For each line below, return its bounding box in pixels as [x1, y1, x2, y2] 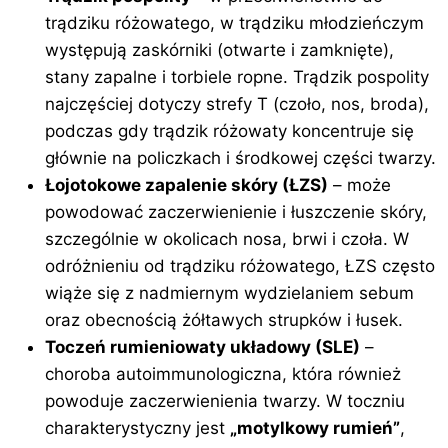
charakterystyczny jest [45, 418, 231, 438]
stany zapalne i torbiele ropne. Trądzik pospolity [45, 67, 430, 87]
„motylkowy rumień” [230, 418, 401, 438]
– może [328, 175, 392, 195]
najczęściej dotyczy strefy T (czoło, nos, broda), [45, 94, 430, 114]
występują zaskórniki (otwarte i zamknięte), [45, 40, 395, 60]
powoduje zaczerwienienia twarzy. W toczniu [45, 391, 406, 411]
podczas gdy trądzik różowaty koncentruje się [45, 121, 415, 141]
